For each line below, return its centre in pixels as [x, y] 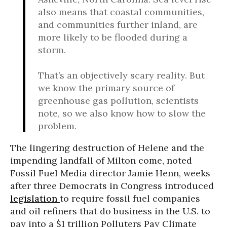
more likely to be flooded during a [113, 37]
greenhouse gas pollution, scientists [118, 101]
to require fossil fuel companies [130, 198]
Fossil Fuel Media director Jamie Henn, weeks [110, 173]
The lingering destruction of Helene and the [107, 148]
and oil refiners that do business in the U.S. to [110, 211]
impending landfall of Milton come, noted [101, 160]
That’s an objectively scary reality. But [121, 75]
